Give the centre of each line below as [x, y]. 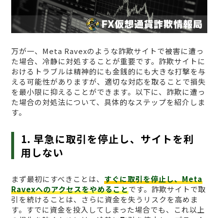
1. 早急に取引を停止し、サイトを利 [108, 139]
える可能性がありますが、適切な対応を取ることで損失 [108, 82]
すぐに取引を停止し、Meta [153, 179]
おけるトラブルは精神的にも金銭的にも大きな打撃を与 [108, 72]
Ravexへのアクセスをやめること [70, 189]
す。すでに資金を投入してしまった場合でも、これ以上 [108, 210]
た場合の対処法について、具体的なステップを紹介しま [108, 102]
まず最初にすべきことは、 [57, 179]
